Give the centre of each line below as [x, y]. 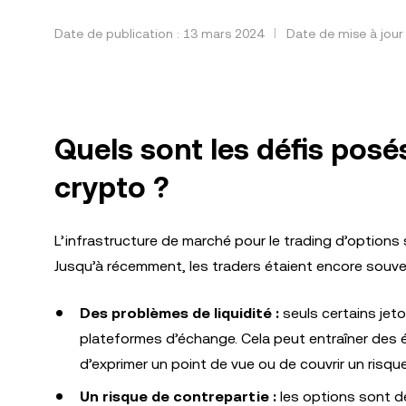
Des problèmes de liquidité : [179, 313]
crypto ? [111, 187]
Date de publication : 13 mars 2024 [159, 33]
